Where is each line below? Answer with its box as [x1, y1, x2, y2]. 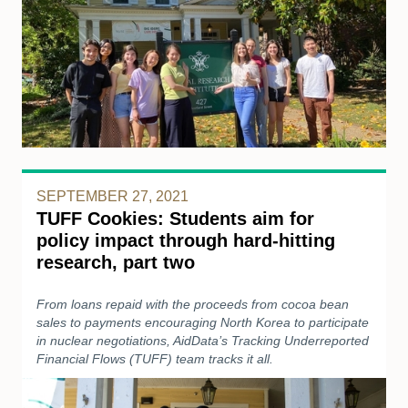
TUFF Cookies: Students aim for [36, 208, 314, 229]
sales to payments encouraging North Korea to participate [36, 314, 369, 330]
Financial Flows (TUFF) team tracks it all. [36, 351, 273, 366]
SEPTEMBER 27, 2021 [36, 188, 189, 204]
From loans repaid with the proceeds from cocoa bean [36, 296, 349, 311]
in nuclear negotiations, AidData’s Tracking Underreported [36, 332, 369, 348]
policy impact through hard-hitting [36, 229, 335, 250]
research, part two [36, 251, 195, 272]
